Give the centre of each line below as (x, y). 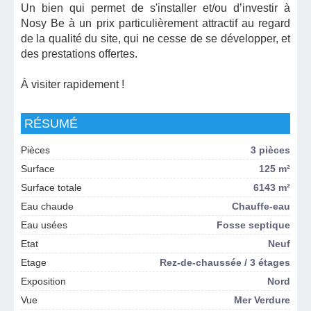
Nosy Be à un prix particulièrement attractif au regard (155, 23)
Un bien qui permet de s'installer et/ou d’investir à (155, 8)
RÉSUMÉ (51, 124)
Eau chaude (47, 206)
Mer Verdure (262, 300)
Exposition (43, 281)
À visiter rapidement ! (73, 84)
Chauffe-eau (261, 206)
